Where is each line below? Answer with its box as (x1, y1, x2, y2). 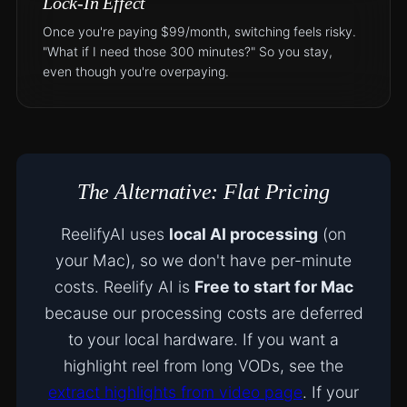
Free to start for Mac (194, 277, 353, 296)
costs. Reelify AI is (54, 277, 194, 296)
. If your (303, 382, 359, 402)
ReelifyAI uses (61, 224, 169, 243)
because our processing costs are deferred (44, 303, 363, 323)
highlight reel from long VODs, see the (64, 356, 343, 375)
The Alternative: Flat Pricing (76, 180, 331, 203)
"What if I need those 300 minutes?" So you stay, (42, 44, 333, 59)
